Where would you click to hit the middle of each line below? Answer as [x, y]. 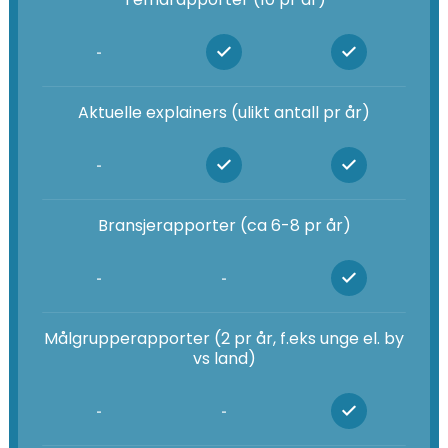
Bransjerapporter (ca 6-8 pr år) [224, 225]
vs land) [224, 358]
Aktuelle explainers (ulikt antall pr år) [224, 112]
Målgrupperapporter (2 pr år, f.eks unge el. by [224, 338]
